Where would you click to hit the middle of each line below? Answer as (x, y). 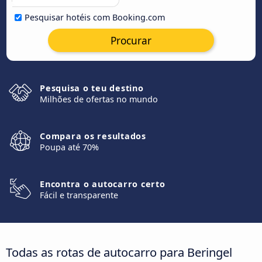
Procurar (131, 40)
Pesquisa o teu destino (92, 88)
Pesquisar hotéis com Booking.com (95, 17)
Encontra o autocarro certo (103, 184)
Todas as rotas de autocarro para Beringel (119, 252)
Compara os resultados (93, 136)
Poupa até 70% (69, 147)
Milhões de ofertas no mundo (99, 99)
